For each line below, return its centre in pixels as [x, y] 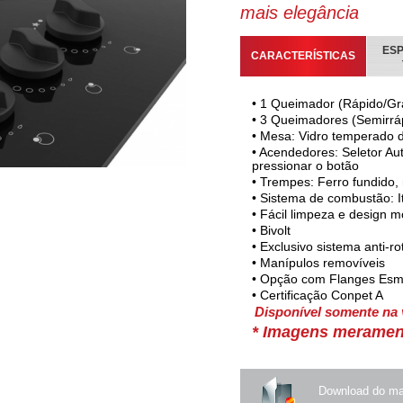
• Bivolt [271, 230]
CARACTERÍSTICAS [303, 56]
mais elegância [299, 13]
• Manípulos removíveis [318, 263]
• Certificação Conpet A [317, 295]
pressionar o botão [305, 166]
